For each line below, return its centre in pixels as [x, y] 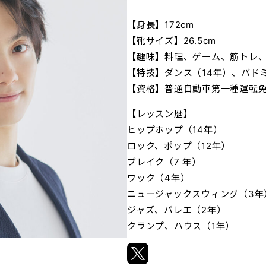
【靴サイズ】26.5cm [172, 40]
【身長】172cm [161, 24]
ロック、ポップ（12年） [179, 145]
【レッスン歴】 [160, 113]
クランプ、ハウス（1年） [181, 226]
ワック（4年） [159, 178]
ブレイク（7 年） [164, 161]
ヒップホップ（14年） [175, 129]
